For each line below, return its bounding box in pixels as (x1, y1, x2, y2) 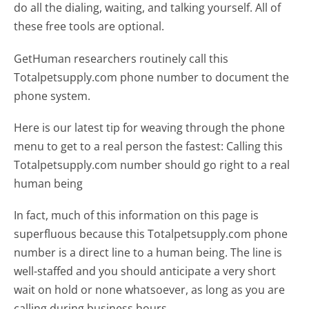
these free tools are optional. (14, 19, 165, 34)
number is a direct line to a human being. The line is (14, 245, 283, 261)
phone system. (14, 88, 91, 103)
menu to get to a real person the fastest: (14, 138, 224, 154)
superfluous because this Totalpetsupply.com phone (14, 226, 288, 242)
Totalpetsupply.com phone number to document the (14, 69, 290, 85)
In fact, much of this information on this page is (14, 208, 259, 223)
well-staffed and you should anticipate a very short (14, 263, 277, 279)
